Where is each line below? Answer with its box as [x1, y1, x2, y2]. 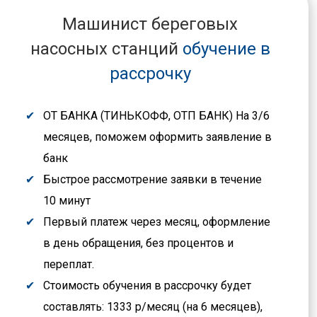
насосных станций [30, 38, 178, 59]
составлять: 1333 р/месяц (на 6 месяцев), [43, 299, 263, 313]
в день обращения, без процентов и [43, 236, 234, 250]
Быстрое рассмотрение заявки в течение [43, 172, 262, 186]
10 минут [43, 193, 91, 207]
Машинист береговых [62, 13, 238, 34]
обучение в [178, 38, 270, 59]
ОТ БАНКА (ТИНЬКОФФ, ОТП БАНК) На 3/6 [43, 108, 270, 122]
